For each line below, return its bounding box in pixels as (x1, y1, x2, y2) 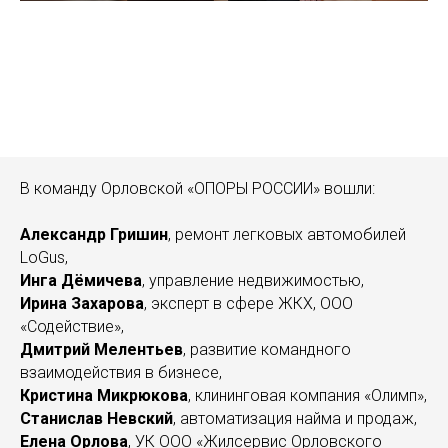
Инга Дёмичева (20, 270, 142, 290)
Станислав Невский (20, 408, 173, 428)
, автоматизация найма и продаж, (173, 408, 417, 428)
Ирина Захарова (20, 293, 144, 313)
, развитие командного (183, 339, 351, 359)
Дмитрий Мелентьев (20, 339, 183, 359)
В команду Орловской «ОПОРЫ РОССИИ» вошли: (20, 178, 375, 198)
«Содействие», (20, 316, 124, 336)
